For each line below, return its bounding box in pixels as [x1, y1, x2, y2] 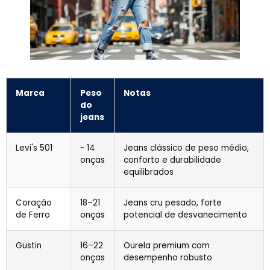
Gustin [16, 240, 42, 252]
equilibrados [124, 166, 174, 178]
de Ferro [16, 209, 50, 221]
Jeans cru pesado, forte [124, 197, 222, 209]
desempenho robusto [124, 252, 212, 264]
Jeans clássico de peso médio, [124, 142, 249, 154]
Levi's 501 [16, 142, 52, 154]
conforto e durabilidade [124, 154, 221, 166]
